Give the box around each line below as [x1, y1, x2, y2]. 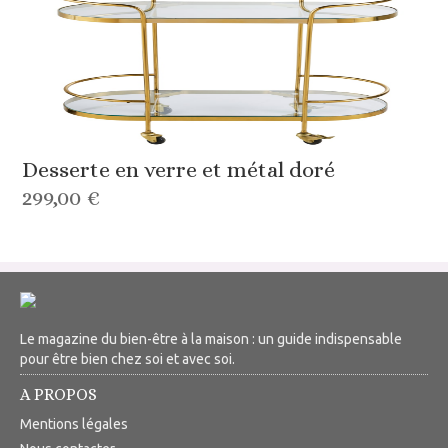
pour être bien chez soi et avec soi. [20, 351, 235, 368]
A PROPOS [20, 385, 97, 405]
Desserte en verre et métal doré [22, 157, 336, 183]
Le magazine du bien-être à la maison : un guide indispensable [20, 331, 402, 348]
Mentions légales [20, 416, 128, 433]
